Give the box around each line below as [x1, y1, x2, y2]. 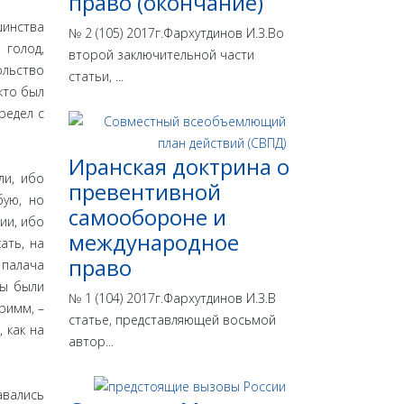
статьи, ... [69, 68, 124, 86]
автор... [69, 333, 114, 351]
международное [69, 227, 239, 258]
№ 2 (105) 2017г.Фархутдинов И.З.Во [69, 24, 284, 42]
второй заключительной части [69, 46, 254, 64]
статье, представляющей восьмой [69, 311, 276, 329]
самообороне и [69, 202, 226, 233]
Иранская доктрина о [69, 151, 289, 182]
